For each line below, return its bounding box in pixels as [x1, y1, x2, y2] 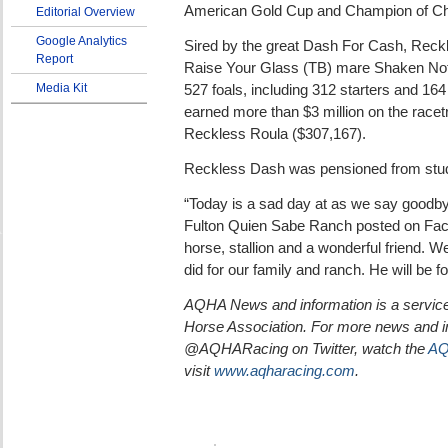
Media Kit [36, 81, 87, 95]
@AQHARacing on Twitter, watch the [184, 341, 428, 357]
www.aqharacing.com [214, 363, 355, 379]
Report [36, 52, 73, 66]
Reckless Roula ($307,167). [184, 126, 366, 142]
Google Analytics [36, 34, 127, 48]
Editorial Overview [36, 5, 135, 19]
